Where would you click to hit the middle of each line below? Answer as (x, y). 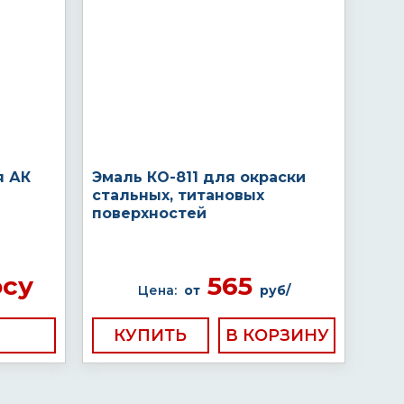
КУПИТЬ (151, 335)
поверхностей (149, 213)
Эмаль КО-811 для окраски (199, 177)
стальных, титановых (178, 195)
